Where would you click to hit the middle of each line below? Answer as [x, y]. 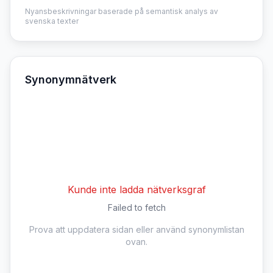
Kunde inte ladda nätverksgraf [136, 190]
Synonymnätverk [71, 80]
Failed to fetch [136, 207]
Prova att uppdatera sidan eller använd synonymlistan [136, 229]
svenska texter [52, 21]
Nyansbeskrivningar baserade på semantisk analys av [122, 11]
